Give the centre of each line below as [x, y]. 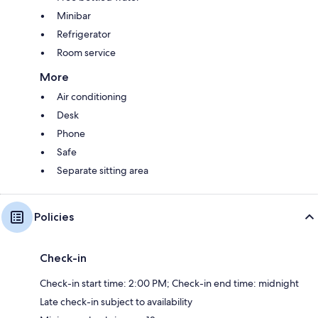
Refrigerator [84, 34]
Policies [54, 216]
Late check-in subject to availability [116, 301]
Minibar [74, 15]
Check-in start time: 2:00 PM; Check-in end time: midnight [169, 283]
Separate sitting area [103, 170]
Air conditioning [92, 96]
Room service [86, 52]
